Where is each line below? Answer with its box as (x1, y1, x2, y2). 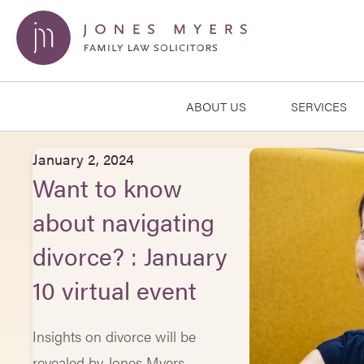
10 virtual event (32, 272, 197, 307)
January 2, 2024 (32, 149, 135, 169)
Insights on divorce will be (32, 326, 197, 346)
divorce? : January (32, 238, 227, 273)
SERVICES (291, 97, 347, 115)
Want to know (32, 170, 183, 205)
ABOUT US (186, 97, 246, 115)
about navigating (32, 204, 215, 239)
